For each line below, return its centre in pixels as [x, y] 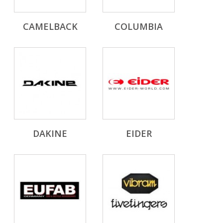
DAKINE [50, 133]
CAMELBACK [50, 26]
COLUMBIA [139, 26]
